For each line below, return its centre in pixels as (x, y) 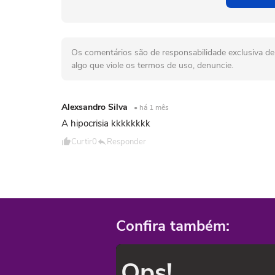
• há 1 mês (151, 107)
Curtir (82, 142)
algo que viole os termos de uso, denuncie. (152, 65)
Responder (126, 142)
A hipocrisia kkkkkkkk (106, 123)
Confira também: (173, 226)
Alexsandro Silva (96, 107)
